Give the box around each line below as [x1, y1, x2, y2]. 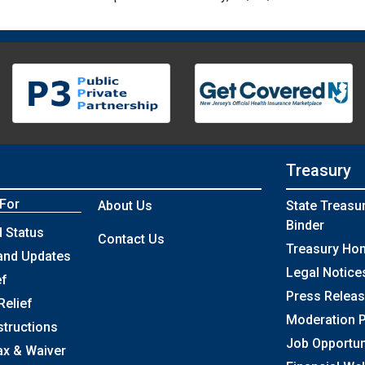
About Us [98, 198, 153, 214]
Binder [286, 218, 324, 234]
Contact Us [98, 231, 165, 248]
